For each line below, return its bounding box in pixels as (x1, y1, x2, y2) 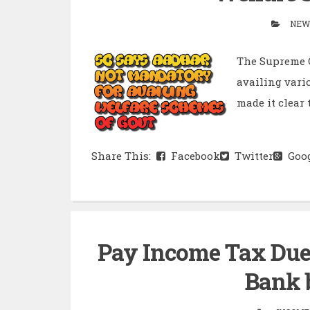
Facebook (165, 149, 220, 163)
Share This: (91, 149, 156, 163)
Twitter (229, 149, 273, 163)
